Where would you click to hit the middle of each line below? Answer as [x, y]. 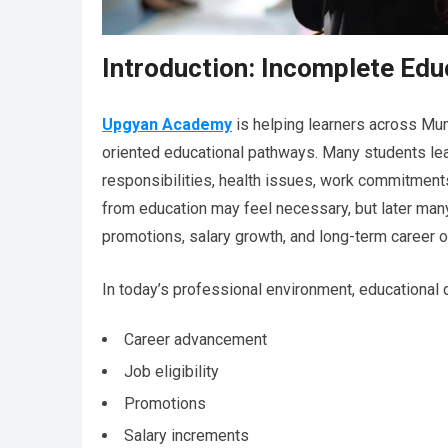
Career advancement [195, 340]
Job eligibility [171, 372]
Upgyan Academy [167, 125]
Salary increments [186, 436]
